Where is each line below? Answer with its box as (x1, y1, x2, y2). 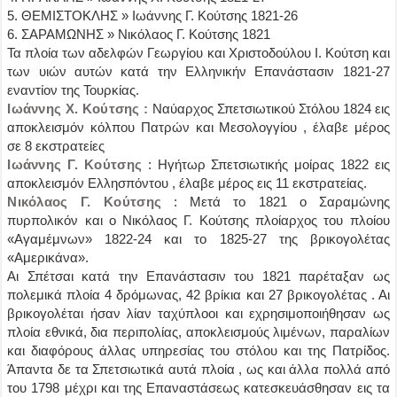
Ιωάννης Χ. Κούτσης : (7, 101, 149, 116)
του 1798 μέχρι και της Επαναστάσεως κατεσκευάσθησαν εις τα (7, 380, 390, 395)
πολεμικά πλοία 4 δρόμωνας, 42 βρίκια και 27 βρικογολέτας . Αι (7, 287, 390, 302)
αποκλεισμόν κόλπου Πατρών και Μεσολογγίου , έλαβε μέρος (7, 120, 390, 135)
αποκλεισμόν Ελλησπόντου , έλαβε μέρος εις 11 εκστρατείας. (7, 175, 368, 191)
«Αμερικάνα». (7, 250, 90, 265)
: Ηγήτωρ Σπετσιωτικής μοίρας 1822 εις (142, 157, 390, 172)
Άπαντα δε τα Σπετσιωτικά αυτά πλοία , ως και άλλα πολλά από (7, 362, 390, 377)
